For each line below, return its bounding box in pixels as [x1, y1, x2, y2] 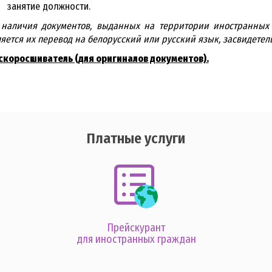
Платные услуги [87, 129, 185, 147]
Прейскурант [107, 221, 165, 234]
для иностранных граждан [76, 233, 196, 246]
